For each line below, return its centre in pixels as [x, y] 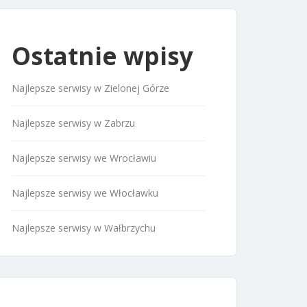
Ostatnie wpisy [102, 56]
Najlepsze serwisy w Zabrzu [73, 123]
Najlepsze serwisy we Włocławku [85, 193]
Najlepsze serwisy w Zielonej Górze [90, 88]
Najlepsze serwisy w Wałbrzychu [84, 228]
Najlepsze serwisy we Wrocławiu [84, 158]
